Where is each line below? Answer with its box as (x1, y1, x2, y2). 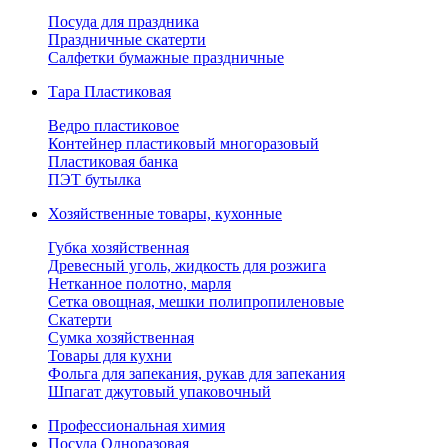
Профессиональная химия (48, 417, 225, 434)
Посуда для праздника (48, 13, 199, 30)
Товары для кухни (48, 347, 172, 364)
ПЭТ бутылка (48, 171, 141, 188)
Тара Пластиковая (48, 83, 171, 100)
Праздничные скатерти (48, 31, 206, 48)
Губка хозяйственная (48, 239, 189, 256)
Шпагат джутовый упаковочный (48, 383, 271, 400)
